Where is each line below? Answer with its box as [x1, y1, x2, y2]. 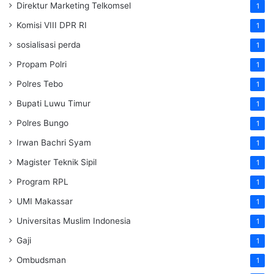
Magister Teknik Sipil [17, 157, 97, 167]
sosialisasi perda [17, 39, 81, 50]
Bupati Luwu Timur [17, 98, 91, 108]
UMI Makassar [17, 196, 73, 206]
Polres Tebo [17, 78, 63, 89]
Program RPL [17, 176, 68, 187]
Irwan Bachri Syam [17, 137, 91, 147]
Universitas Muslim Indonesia [17, 215, 131, 226]
